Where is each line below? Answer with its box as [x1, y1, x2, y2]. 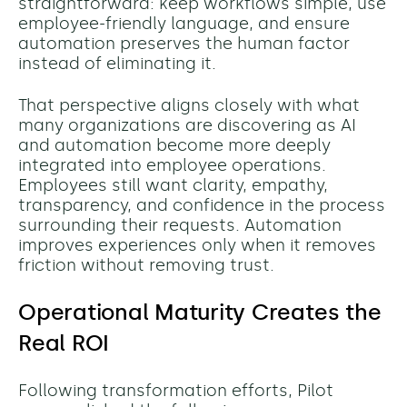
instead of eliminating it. [18, 54, 216, 74]
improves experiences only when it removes [18, 235, 376, 256]
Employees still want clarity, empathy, [18, 175, 328, 196]
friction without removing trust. [18, 255, 274, 276]
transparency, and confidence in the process [18, 195, 385, 216]
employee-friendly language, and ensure [18, 14, 350, 35]
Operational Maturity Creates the [18, 299, 382, 326]
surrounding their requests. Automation [18, 215, 342, 236]
